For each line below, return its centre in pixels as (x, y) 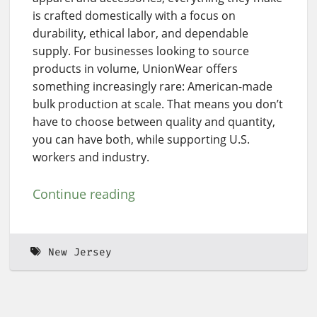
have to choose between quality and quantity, (154, 122)
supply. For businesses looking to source (141, 51)
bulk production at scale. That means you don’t (158, 104)
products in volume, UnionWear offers (135, 69)
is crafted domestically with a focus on (134, 16)
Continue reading (84, 194)
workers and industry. (91, 157)
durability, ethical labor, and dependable (140, 34)
